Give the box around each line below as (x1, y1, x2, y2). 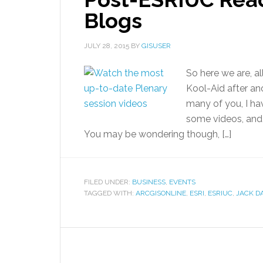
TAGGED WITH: (84, 189, 136, 197)
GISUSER (141, 42, 171, 50)
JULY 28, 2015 (84, 42, 129, 50)
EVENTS (169, 178, 195, 186)
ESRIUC (208, 189, 232, 197)
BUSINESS (132, 178, 166, 186)
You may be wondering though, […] (84, 129, 231, 140)
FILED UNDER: (84, 178, 132, 186)
